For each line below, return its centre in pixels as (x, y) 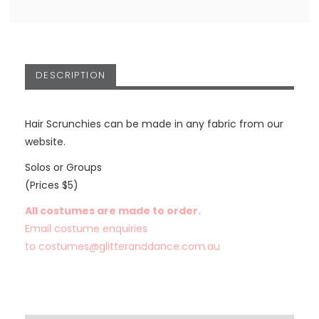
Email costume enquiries (86, 229)
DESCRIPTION (70, 75)
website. (45, 141)
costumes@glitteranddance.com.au (129, 247)
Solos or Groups (63, 167)
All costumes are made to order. (113, 211)
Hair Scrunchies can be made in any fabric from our (154, 124)
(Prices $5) (51, 185)
